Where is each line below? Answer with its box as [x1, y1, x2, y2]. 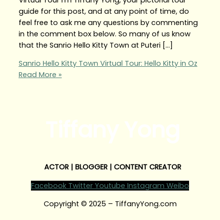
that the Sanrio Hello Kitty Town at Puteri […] [18, 40, 173, 50]
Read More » [18, 70, 62, 80]
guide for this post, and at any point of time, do [18, 6, 189, 16]
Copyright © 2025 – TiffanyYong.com [43, 199, 177, 209]
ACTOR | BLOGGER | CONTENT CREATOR [44, 162, 181, 172]
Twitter [68, 180, 93, 191]
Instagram [127, 180, 165, 191]
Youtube [95, 180, 125, 191]
